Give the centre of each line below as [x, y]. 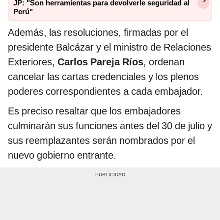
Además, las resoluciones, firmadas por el [98, 33]
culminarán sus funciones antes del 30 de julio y [110, 126]
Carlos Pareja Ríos [100, 62]
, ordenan [164, 62]
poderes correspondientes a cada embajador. [106, 92]
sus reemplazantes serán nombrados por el [101, 141]
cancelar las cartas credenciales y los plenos [103, 77]
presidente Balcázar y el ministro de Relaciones [110, 47]
